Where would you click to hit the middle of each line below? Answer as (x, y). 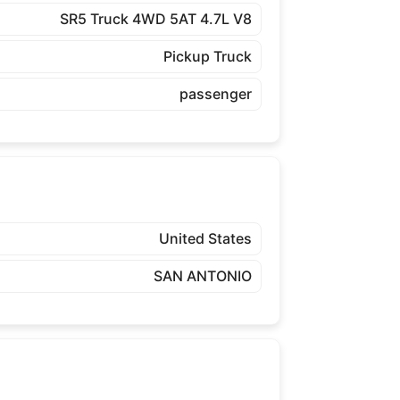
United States (205, 238)
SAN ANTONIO (202, 275)
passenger (215, 93)
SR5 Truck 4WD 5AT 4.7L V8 (155, 18)
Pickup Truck (207, 56)
